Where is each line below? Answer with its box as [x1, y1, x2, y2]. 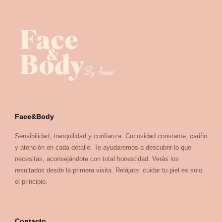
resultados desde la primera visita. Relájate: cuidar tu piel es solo [15, 166, 202, 174]
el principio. [15, 177, 48, 185]
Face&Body [15, 112, 54, 120]
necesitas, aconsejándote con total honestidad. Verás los [15, 155, 179, 163]
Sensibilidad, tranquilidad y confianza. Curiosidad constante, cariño [15, 132, 207, 140]
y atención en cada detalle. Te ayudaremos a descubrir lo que [15, 143, 191, 151]
